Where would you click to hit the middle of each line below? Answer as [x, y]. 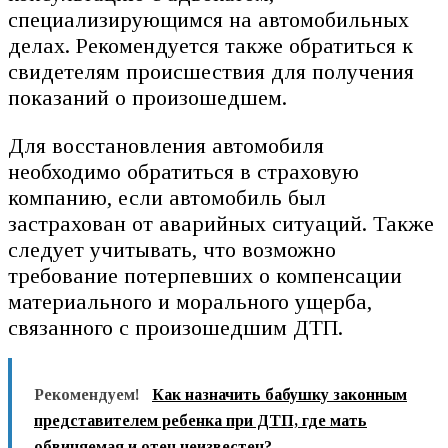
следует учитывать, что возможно [172, 249]
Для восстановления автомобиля [166, 145]
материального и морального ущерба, [190, 301]
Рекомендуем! [87, 395]
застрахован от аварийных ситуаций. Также [221, 223]
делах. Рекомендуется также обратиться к [210, 45]
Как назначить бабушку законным [279, 395]
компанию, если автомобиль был [167, 197]
